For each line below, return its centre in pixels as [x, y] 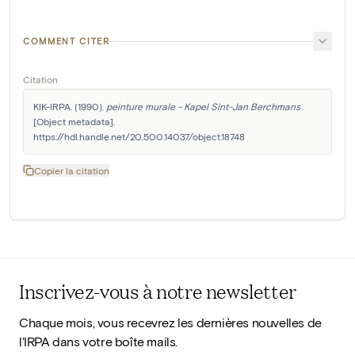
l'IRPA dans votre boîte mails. [99, 342]
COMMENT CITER [67, 41]
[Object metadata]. [74, 122]
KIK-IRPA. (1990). [70, 107]
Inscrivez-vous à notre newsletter [158, 291]
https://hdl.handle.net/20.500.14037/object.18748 [139, 137]
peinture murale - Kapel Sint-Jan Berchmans [203, 107]
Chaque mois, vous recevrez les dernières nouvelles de [170, 323]
